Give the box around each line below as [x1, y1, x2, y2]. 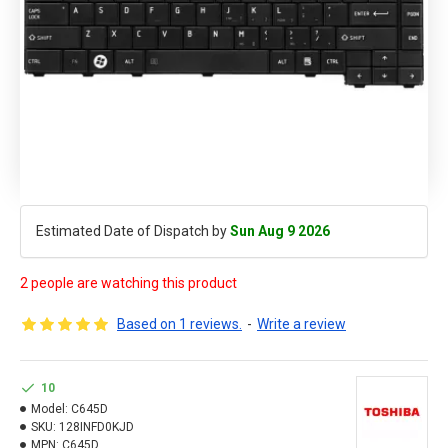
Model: [31, 402, 68, 416]
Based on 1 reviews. [117, 316, 242, 332]
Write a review [257, 316, 346, 332]
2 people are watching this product [20, 275, 237, 291]
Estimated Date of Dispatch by [36, 223, 230, 239]
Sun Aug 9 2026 [230, 223, 330, 239]
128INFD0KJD [59, 420, 134, 434]
